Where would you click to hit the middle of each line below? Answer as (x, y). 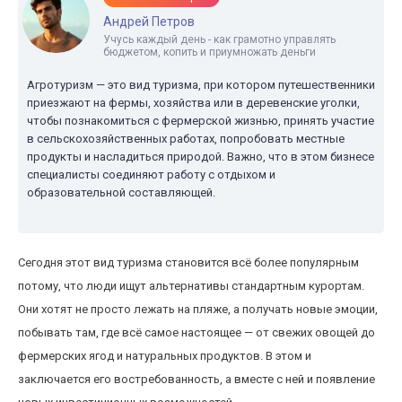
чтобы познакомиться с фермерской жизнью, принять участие (201, 121)
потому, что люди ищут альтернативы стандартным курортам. (191, 286)
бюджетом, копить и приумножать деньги (210, 52)
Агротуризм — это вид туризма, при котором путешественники (201, 85)
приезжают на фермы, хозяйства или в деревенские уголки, (193, 103)
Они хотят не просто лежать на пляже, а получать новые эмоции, (198, 309)
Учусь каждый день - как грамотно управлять (219, 39)
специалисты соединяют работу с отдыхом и (151, 175)
